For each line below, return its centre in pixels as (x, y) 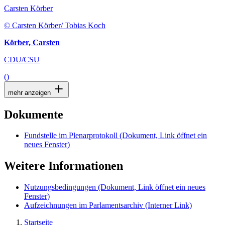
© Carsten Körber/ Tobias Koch (55, 25)
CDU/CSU (22, 59)
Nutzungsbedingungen (61, 187)
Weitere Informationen (64, 166)
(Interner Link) (168, 205)
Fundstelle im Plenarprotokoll (71, 136)
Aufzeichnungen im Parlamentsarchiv (85, 205)
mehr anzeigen (30, 92)
